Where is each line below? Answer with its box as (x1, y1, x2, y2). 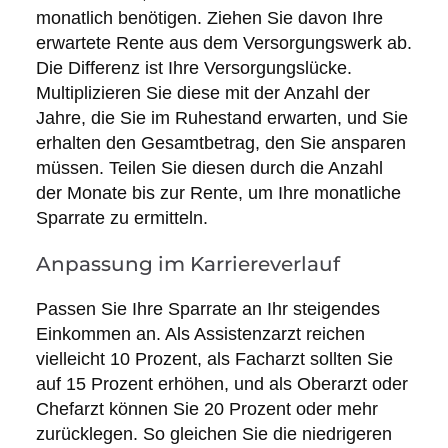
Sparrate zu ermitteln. (35, 208, 208, 229)
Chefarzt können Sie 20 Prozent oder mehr (35, 399, 378, 420)
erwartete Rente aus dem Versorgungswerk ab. (35, 33, 412, 54)
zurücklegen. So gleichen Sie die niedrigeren (35, 424, 392, 445)
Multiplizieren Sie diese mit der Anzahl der (35, 83, 370, 104)
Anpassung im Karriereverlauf (35, 252, 340, 277)
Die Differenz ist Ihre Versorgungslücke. (35, 58, 352, 79)
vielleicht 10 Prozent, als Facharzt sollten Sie (35, 349, 393, 370)
